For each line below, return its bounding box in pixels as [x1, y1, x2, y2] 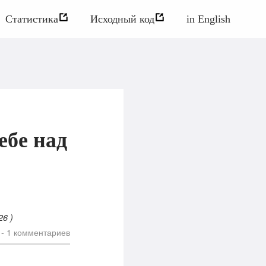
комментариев [11, 226, 70, 238]
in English [186, 13, 230, 25]
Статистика [5, 13, 58, 25]
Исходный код [90, 13, 154, 25]
